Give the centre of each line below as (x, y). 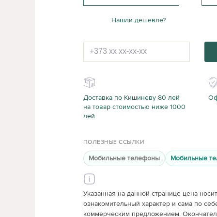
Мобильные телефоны (124, 158)
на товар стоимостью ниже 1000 (134, 107)
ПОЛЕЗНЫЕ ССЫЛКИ (114, 142)
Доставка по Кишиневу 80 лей (132, 98)
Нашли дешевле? (138, 20)
